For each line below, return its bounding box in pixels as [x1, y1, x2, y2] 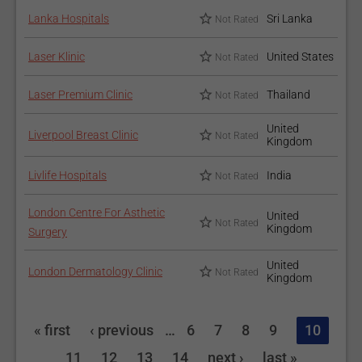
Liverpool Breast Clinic [28, 128, 138, 141]
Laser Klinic [28, 50, 85, 63]
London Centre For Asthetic [28, 206, 165, 219]
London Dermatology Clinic [28, 265, 162, 278]
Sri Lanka [267, 12, 313, 25]
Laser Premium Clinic [28, 88, 133, 101]
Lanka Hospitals [28, 12, 109, 25]
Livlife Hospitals [28, 169, 107, 182]
